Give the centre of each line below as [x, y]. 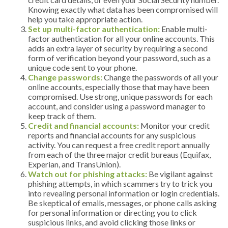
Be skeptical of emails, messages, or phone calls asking [122, 203]
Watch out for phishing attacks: [88, 174]
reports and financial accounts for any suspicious [112, 135]
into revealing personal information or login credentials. [124, 193]
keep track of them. [62, 116]
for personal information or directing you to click [112, 212]
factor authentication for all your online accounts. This [121, 38]
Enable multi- [184, 28]
